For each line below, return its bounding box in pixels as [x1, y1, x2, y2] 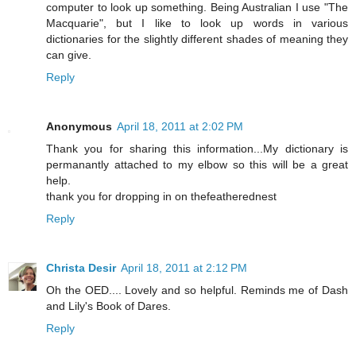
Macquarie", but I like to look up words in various [46, 17, 348, 30]
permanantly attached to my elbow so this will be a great [46, 158, 348, 172]
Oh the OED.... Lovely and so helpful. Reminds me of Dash [46, 284, 348, 297]
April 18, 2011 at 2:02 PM [117, 120, 243, 133]
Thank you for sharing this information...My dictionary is [46, 142, 348, 156]
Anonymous [46, 120, 112, 133]
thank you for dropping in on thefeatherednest [46, 190, 277, 203]
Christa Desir [46, 261, 116, 275]
